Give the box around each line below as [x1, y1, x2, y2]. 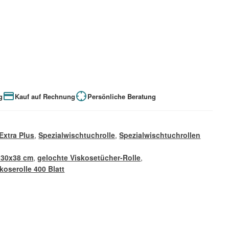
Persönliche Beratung [87, 91, 156, 101]
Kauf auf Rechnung [15, 91, 76, 101]
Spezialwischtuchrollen [119, 130, 201, 141]
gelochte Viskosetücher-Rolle [37, 152, 141, 163]
